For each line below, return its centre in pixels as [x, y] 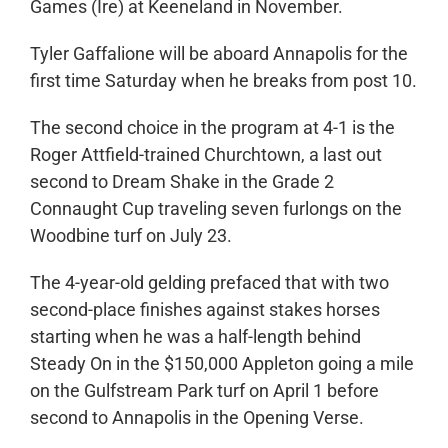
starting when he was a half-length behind [195, 337]
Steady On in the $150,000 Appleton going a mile [221, 364]
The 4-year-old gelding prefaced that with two [209, 283]
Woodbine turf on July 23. [130, 236]
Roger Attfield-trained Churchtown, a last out [205, 155]
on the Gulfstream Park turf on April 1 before [204, 391]
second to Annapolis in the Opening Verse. [196, 418]
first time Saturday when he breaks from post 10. [223, 81]
